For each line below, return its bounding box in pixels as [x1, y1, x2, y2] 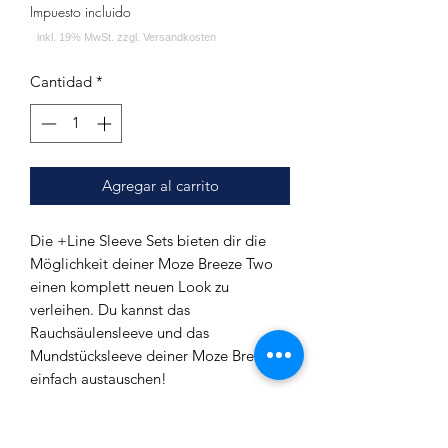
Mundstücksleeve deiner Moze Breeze [30, 345, 276, 365]
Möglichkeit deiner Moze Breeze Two [30, 253, 273, 273]
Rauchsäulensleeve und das [30, 322, 209, 342]
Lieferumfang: [30, 414, 125, 434]
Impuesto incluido [30, 2, 131, 21]
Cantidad [30, 72, 92, 91]
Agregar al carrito [101, 175, 219, 195]
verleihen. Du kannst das [30, 299, 190, 319]
